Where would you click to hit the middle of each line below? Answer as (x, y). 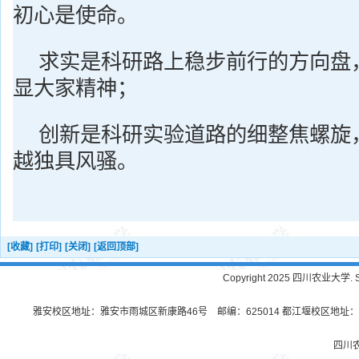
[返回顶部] (116, 247)
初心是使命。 (75, 15)
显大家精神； (75, 88)
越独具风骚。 (75, 161)
